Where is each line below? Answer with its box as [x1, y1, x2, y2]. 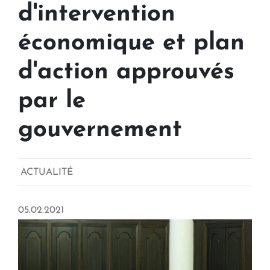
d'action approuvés [18, 60, 234, 85]
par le [18, 89, 86, 114]
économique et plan [18, 31, 245, 56]
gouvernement [18, 118, 182, 143]
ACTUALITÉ [20, 168, 73, 178]
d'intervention [18, 2, 175, 27]
